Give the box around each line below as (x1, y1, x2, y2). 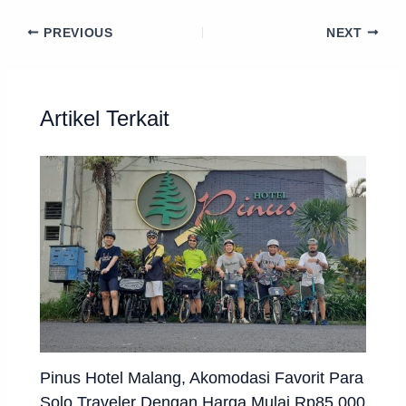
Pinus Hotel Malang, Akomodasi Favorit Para (40, 368, 364, 388)
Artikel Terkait (40, 107, 170, 131)
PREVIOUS (39, 25, 113, 40)
